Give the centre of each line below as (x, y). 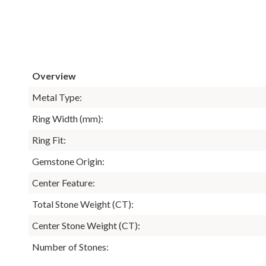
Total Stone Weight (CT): (83, 204)
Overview (54, 75)
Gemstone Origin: (68, 161)
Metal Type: (57, 97)
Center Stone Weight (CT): (86, 225)
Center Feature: (64, 182)
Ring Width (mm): (68, 118)
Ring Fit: (49, 140)
